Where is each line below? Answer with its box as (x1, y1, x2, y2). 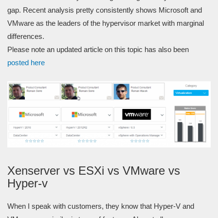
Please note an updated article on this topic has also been (7, 45, 189, 54)
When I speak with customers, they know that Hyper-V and (7, 201, 194, 210)
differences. (7, 32, 44, 40)
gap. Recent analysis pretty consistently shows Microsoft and (7, 5, 202, 14)
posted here (7, 58, 45, 67)
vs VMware (108, 163, 165, 177)
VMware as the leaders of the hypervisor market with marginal (7, 18, 204, 27)
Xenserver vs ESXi (7, 163, 104, 177)
